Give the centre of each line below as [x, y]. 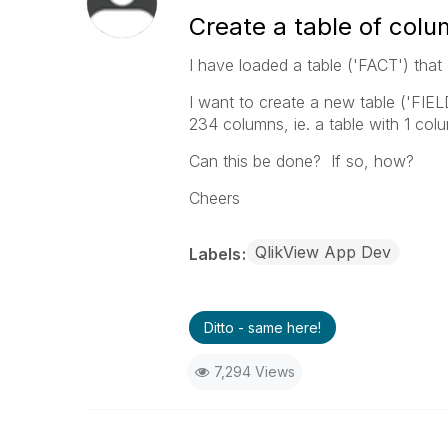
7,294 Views [254, 371]
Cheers [214, 198]
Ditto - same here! [262, 327]
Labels [216, 254]
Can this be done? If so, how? [301, 161]
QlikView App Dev [322, 252]
